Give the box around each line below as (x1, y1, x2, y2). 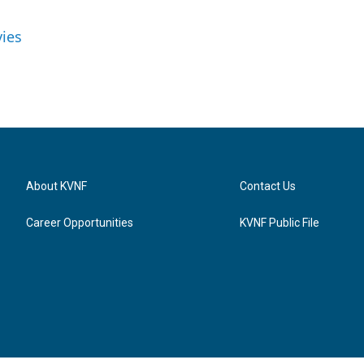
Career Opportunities (26, 216, 133, 229)
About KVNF (26, 180, 87, 193)
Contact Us (240, 180, 297, 193)
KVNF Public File (240, 216, 320, 229)
